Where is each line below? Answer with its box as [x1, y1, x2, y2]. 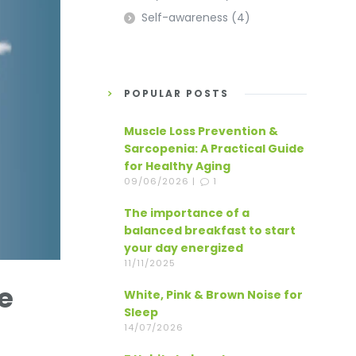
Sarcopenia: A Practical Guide [124, 141, 304, 157]
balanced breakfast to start [124, 222, 296, 238]
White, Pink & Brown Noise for [124, 287, 303, 303]
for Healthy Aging [124, 158, 230, 174]
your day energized [124, 240, 243, 256]
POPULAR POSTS [124, 87, 229, 100]
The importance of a [124, 205, 250, 221]
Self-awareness [141, 10, 228, 25]
